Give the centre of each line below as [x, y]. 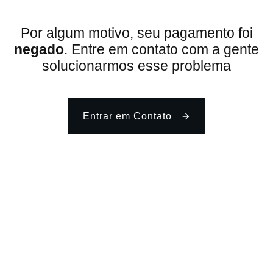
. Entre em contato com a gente [161, 49]
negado [39, 49]
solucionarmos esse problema [136, 66]
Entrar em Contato [127, 116]
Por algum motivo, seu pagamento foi [136, 33]
